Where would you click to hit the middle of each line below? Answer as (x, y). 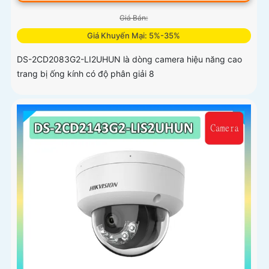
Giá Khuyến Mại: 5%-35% (134, 35)
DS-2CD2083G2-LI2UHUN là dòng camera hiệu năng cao (129, 59)
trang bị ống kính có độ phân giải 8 (86, 73)
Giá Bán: (134, 17)
